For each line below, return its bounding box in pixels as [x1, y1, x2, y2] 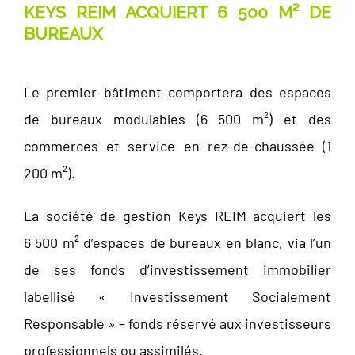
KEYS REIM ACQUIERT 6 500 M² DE [23, 2, 332, 22]
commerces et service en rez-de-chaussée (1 [23, 136, 332, 155]
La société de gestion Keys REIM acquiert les [23, 206, 332, 224]
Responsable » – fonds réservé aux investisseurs [23, 314, 332, 332]
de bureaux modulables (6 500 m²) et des [23, 109, 332, 128]
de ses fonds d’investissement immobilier [23, 260, 332, 278]
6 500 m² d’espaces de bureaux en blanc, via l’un [23, 233, 332, 251]
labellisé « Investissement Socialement [23, 287, 332, 305]
